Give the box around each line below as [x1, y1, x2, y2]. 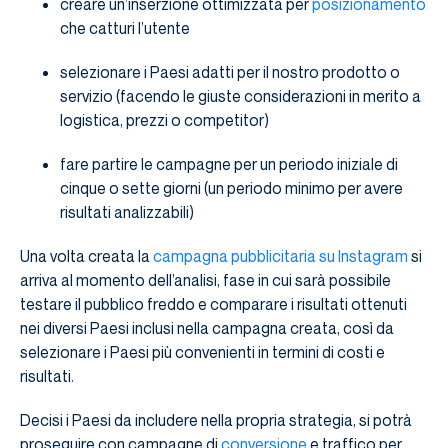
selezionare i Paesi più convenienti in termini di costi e [20, 342, 385, 363]
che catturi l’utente [60, 18, 190, 39]
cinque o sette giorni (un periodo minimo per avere [60, 178, 403, 199]
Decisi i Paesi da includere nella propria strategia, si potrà [20, 410, 412, 431]
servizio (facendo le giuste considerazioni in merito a [60, 86, 421, 107]
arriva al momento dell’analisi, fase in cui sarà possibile [20, 270, 391, 291]
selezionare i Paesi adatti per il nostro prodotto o [60, 62, 400, 83]
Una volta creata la [20, 246, 153, 267]
